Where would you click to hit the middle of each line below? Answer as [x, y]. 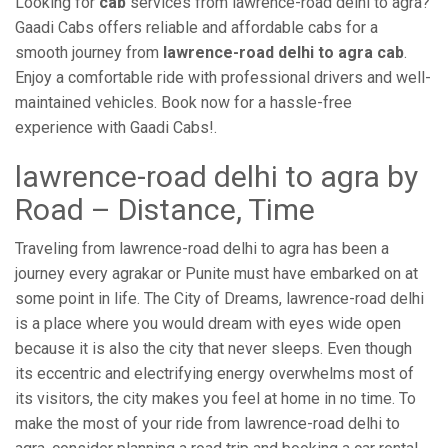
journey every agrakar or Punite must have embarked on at [216, 273]
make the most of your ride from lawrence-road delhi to [207, 423]
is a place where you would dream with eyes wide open [208, 323]
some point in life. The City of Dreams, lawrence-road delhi [219, 298]
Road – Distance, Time [165, 209]
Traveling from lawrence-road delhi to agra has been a [202, 248]
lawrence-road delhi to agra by [216, 176]
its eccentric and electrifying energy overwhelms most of [214, 373]
